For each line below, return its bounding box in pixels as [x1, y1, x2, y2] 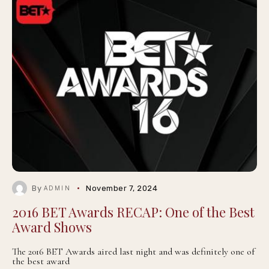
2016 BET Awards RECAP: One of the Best [12, 203, 255, 221]
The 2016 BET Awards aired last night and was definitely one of [12, 246, 255, 258]
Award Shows [12, 218, 92, 236]
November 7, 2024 [86, 184, 158, 193]
